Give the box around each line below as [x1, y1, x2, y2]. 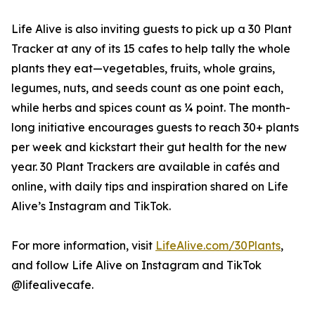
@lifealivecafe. [11, 278, 94, 292]
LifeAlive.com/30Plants [155, 238, 281, 253]
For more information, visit [11, 238, 155, 253]
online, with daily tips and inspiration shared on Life [11, 179, 288, 194]
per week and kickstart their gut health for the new [11, 140, 287, 155]
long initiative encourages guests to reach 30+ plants [11, 120, 299, 135]
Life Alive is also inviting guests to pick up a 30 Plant [11, 22, 292, 37]
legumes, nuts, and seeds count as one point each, [11, 81, 283, 96]
